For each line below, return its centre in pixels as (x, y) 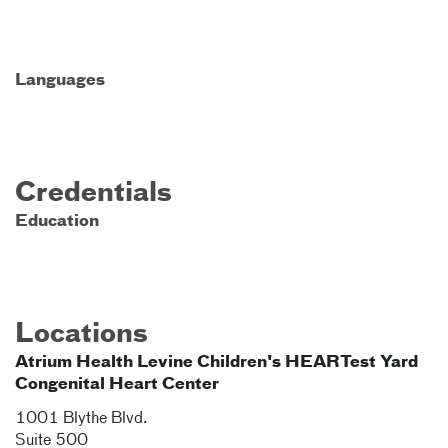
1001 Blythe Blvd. (81, 419)
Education (57, 222)
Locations (81, 335)
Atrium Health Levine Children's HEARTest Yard (216, 363)
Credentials (93, 194)
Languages (60, 81)
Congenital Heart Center (117, 385)
